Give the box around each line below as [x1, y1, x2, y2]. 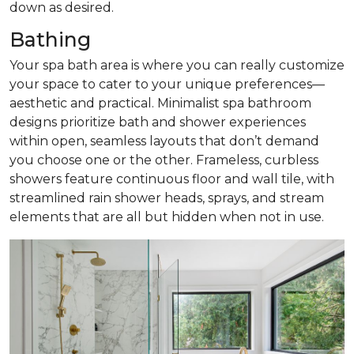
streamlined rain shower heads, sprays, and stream [9, 190, 324, 206]
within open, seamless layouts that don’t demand [9, 134, 319, 149]
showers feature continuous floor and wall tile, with [9, 171, 334, 187]
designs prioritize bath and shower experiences [9, 115, 306, 130]
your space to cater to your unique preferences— [9, 77, 325, 92]
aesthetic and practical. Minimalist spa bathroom [9, 96, 311, 111]
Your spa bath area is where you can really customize [9, 58, 345, 73]
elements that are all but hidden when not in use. [9, 209, 324, 225]
